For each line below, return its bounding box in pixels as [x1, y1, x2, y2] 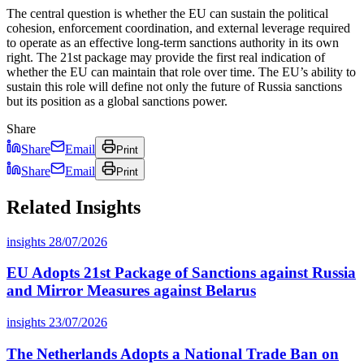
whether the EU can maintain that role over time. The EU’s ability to [6, 64, 356, 79]
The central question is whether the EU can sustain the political [6, 6, 328, 20]
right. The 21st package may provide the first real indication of [6, 50, 325, 64]
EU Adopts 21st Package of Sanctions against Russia [6, 264, 356, 282]
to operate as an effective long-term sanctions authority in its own [6, 35, 339, 50]
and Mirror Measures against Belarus [6, 282, 256, 300]
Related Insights [6, 196, 141, 218]
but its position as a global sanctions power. [6, 93, 227, 108]
